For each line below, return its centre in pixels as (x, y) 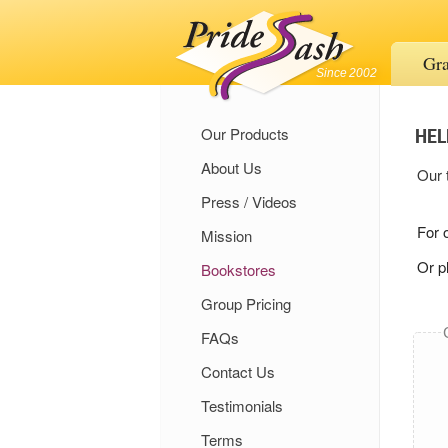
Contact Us (238, 371)
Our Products (245, 133)
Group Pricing (246, 303)
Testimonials (242, 405)
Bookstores (238, 269)
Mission (226, 235)
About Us (231, 167)
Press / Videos (249, 201)
